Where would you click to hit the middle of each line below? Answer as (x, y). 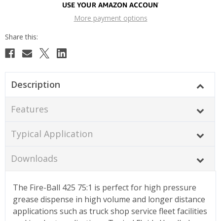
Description (35, 84)
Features (29, 109)
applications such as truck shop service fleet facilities (110, 211)
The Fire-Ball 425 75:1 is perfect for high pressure (105, 187)
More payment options (110, 18)
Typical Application (52, 133)
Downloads (34, 158)
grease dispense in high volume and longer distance (109, 199)
